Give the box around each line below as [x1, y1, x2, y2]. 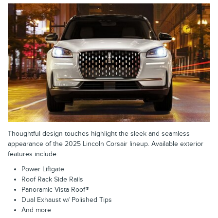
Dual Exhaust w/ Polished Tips [21, 195, 112, 204]
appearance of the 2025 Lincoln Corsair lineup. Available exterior [8, 139, 203, 148]
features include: [8, 149, 58, 158]
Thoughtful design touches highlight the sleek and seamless [8, 129, 190, 138]
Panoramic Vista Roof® [21, 185, 89, 194]
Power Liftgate [21, 164, 64, 173]
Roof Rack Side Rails [21, 175, 83, 183]
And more [21, 205, 51, 214]
